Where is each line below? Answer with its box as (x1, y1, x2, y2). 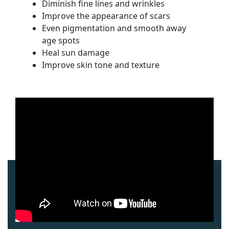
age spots (42, 34, 80, 46)
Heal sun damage (42, 47, 109, 58)
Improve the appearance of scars (42, 10, 170, 21)
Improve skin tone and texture (42, 59, 159, 71)
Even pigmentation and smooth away (42, 22, 186, 34)
